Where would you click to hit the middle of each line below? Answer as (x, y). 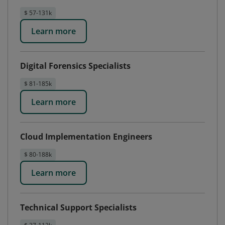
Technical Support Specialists (78, 207)
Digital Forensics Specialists (75, 66)
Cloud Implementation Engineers (86, 137)
